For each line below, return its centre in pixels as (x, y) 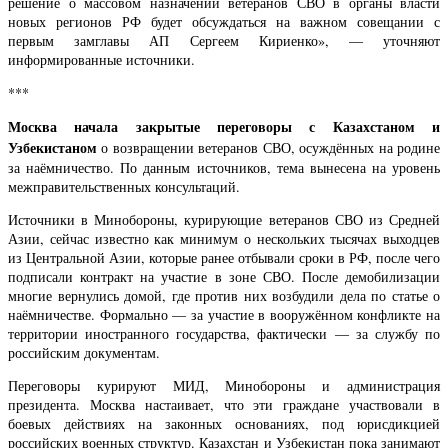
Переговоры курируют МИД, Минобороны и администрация (224, 386)
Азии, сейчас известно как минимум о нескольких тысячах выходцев (224, 239)
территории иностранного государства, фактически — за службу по (224, 334)
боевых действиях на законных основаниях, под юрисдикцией (224, 424)
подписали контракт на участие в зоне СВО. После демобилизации (224, 277)
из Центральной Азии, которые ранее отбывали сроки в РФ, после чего (224, 258)
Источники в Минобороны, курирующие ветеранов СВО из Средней (224, 220)
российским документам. (84, 353)
